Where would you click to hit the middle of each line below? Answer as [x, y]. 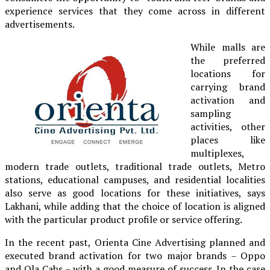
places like [228, 140]
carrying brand [228, 86]
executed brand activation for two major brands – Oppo [135, 255]
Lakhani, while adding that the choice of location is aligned [135, 206]
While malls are [228, 47]
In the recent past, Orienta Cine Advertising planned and [135, 242]
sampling [211, 113]
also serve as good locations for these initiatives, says [135, 193]
